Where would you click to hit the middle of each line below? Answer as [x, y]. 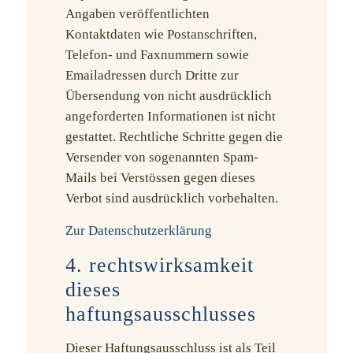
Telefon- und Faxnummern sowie [157, 55]
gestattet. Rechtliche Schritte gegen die [174, 137]
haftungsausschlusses [161, 314]
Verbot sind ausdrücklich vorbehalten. [172, 198]
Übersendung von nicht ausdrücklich [169, 96]
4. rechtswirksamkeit [160, 265]
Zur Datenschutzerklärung [139, 230]
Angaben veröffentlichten [137, 14]
